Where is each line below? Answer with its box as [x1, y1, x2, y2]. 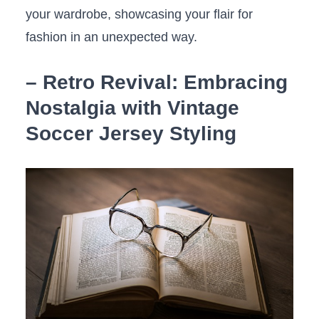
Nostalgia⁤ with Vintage [25, 97, 239, 120]
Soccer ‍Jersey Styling [25, 122, 236, 145]
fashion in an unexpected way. [25, 30, 197, 45]
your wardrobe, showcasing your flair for [25, 7, 253, 22]
